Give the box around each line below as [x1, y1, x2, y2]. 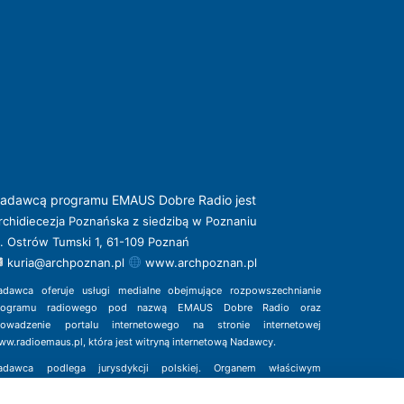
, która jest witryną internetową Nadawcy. [83, 335, 277, 348]
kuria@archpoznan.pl [4, 254, 129, 270]
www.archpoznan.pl [145, 254, 257, 270]
